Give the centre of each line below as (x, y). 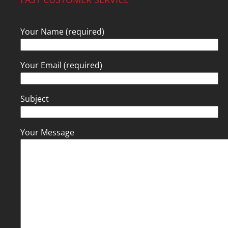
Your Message (47, 132)
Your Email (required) (61, 65)
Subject (35, 98)
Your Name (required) (62, 31)
